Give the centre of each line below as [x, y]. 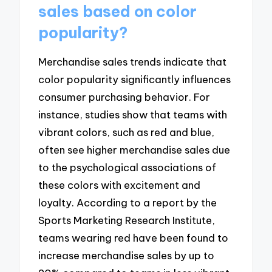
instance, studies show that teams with [133, 115]
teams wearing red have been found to [134, 238]
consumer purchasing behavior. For [124, 97]
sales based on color [118, 11]
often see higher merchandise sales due [134, 150]
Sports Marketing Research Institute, [127, 220]
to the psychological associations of [127, 168]
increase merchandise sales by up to [127, 256]
